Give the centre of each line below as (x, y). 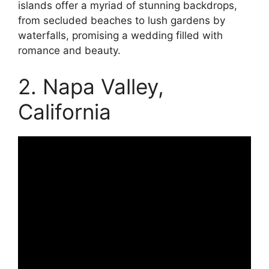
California (65, 111)
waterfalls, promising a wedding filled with (120, 36)
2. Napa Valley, (91, 86)
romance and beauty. (69, 51)
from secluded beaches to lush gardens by (122, 21)
